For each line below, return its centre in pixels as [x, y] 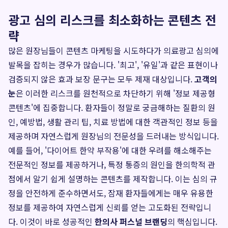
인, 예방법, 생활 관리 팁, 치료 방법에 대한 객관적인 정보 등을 [113, 122]
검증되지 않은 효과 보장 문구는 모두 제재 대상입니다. [101, 79]
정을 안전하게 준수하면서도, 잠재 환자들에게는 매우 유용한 [111, 193]
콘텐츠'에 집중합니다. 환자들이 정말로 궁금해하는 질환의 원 [112, 107]
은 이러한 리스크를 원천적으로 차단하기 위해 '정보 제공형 [116, 93]
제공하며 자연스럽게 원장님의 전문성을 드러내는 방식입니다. [113, 136]
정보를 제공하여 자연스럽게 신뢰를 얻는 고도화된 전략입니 [110, 207]
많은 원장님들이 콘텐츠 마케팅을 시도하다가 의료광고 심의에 [113, 50]
